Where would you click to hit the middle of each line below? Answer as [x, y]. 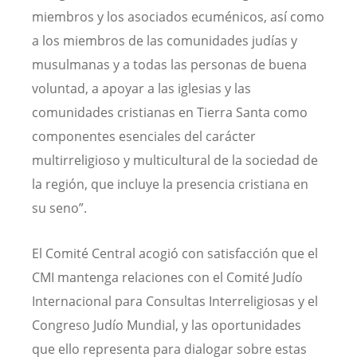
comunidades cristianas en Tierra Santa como [170, 112]
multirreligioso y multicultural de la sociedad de [175, 160]
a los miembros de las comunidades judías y [165, 40]
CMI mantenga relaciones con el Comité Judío [167, 277]
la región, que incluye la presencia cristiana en [170, 184]
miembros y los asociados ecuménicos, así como [178, 16]
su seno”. [59, 208]
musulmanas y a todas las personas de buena [169, 64]
